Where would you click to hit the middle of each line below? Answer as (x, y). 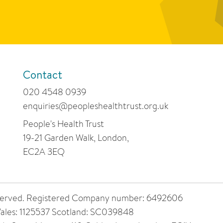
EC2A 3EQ (44, 152)
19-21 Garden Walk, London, (76, 138)
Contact (43, 75)
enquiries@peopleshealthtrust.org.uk (96, 106)
